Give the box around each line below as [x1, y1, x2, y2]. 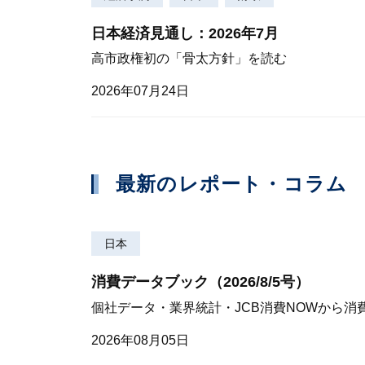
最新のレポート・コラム [116, 173, 348, 195]
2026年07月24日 [91, 84, 189, 98]
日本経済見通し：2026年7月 [91, 24, 279, 42]
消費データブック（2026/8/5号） [91, 274, 310, 291]
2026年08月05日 [91, 332, 189, 347]
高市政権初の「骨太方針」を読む [91, 51, 287, 65]
